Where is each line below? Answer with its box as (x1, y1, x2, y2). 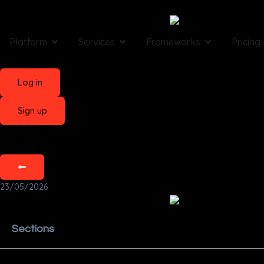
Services (78, 35, 115, 48)
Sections (12, 223, 54, 235)
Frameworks (146, 35, 200, 48)
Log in (18, 76, 42, 88)
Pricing (232, 35, 260, 48)
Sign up (18, 104, 47, 116)
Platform (9, 35, 47, 48)
